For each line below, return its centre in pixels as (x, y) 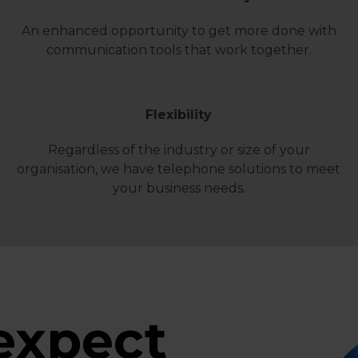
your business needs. (179, 189)
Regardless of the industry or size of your (179, 150)
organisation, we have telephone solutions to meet (179, 169)
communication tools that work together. (179, 50)
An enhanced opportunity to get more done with (179, 30)
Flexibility (179, 115)
